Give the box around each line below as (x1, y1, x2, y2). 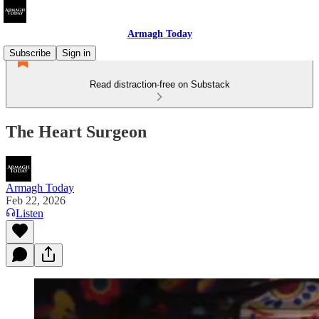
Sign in (62, 48, 90, 58)
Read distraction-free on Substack (89, 79, 230, 90)
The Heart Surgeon (6, 122, 147, 141)
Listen (16, 206, 43, 219)
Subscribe (9, 48, 51, 58)
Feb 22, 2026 (6, 194, 66, 206)
